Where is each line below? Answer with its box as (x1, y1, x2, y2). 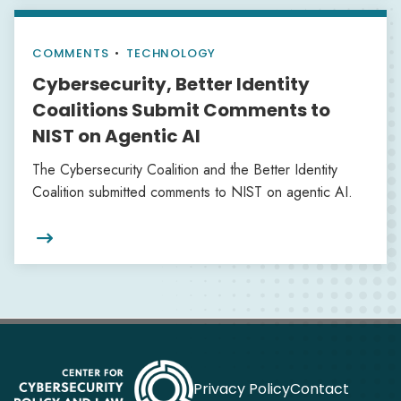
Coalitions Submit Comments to (32, 98, 330, 123)
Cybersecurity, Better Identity (32, 72, 310, 97)
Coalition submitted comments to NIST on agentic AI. (32, 182, 353, 202)
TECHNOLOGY (126, 45, 217, 62)
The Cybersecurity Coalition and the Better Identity (32, 159, 337, 180)
